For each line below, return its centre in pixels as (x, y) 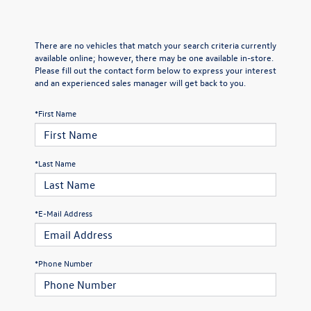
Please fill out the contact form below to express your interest (155, 69)
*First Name (56, 113)
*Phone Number (64, 263)
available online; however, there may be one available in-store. (154, 57)
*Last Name (55, 163)
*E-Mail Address (64, 213)
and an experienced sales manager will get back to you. (140, 82)
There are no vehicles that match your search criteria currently (155, 44)
